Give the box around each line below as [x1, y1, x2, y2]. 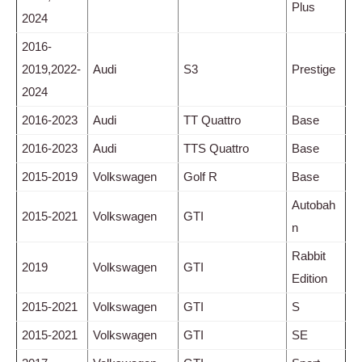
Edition [292, 271, 327, 285]
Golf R [183, 169, 217, 183]
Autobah [292, 197, 335, 212]
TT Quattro [183, 112, 241, 127]
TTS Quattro [183, 141, 249, 155]
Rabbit [292, 248, 326, 263]
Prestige [292, 61, 335, 76]
